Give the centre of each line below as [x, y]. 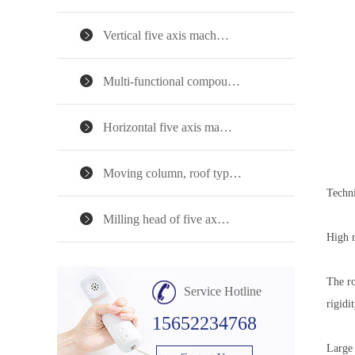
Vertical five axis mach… [166, 35]
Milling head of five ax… [166, 219]
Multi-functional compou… [172, 81]
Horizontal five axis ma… [168, 127]
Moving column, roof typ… [172, 173]
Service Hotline [223, 291]
